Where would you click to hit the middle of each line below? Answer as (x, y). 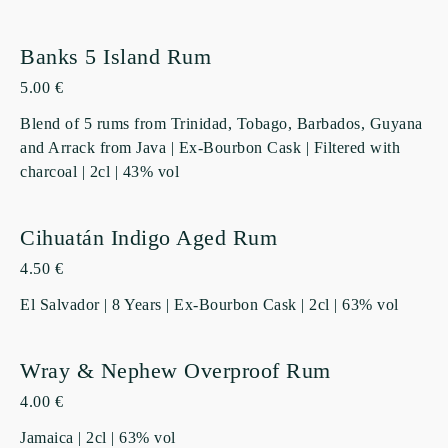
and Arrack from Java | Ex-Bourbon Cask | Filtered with (210, 147)
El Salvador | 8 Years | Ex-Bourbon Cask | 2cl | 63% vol (209, 304)
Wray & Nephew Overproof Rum (175, 370)
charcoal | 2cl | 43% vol (99, 171)
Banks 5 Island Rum (115, 56)
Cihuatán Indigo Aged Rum (148, 237)
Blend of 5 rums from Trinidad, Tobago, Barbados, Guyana (221, 123)
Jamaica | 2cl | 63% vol (98, 437)
